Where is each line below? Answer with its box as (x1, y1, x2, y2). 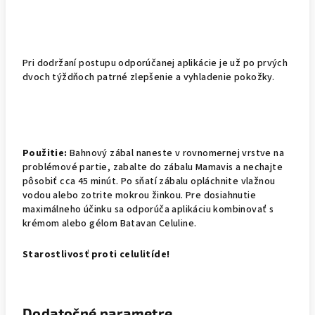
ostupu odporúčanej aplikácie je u (84, 56, 236, 70)
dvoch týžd (22, 70, 74, 84)
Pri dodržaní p (22, 56, 85, 70)
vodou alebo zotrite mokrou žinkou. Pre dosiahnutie (22, 188, 256, 202)
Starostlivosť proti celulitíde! (22, 247, 170, 262)
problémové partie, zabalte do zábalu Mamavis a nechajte (22, 160, 283, 174)
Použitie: (22, 146, 67, 160)
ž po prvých (235, 56, 288, 70)
